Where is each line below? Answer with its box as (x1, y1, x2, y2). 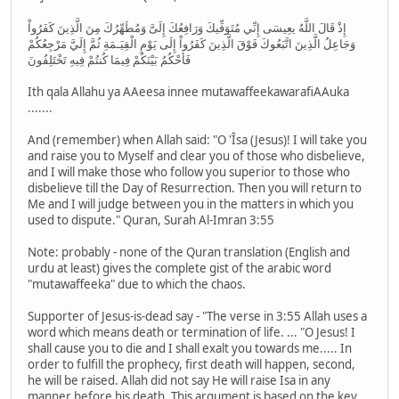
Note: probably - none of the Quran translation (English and (28, 244, 350, 261)
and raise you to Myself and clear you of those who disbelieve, (28, 148, 365, 165)
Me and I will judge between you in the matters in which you (28, 196, 354, 213)
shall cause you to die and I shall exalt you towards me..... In (28, 340, 352, 357)
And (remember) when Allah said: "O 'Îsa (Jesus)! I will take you (28, 132, 367, 149)
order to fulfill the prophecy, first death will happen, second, (28, 356, 355, 373)
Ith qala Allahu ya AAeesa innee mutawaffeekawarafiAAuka (28, 84, 349, 101)
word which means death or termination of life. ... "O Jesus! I (28, 324, 355, 341)
